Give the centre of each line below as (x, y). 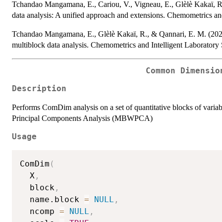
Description (39, 89)
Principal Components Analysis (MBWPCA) (82, 118)
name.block (52, 200)
